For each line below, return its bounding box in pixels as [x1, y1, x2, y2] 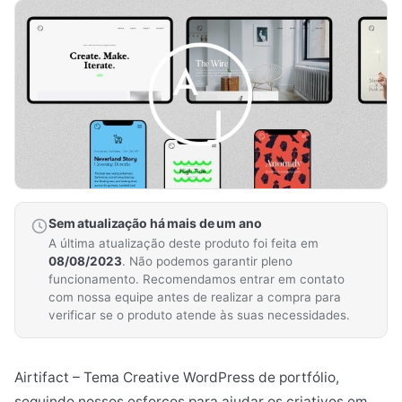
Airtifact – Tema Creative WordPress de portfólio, [14, 369, 339, 387]
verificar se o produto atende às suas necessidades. [48, 308, 350, 323]
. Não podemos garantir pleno [122, 254, 293, 269]
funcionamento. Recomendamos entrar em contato [48, 272, 345, 287]
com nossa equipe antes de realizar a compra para [48, 290, 341, 305]
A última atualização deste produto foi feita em [48, 236, 319, 251]
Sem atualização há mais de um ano [48, 215, 262, 232]
